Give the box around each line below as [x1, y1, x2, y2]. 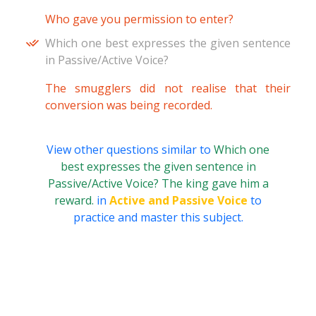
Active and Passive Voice [109, 193, 248, 209]
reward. [54, 193, 97, 209]
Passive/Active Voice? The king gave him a [47, 176, 269, 192]
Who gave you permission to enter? [45, 11, 233, 28]
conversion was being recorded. [45, 97, 212, 114]
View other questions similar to [47, 142, 214, 158]
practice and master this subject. [73, 209, 243, 226]
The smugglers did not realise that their [45, 80, 291, 97]
